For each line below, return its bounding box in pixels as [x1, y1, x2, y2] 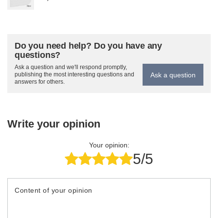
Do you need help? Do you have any [15, 41, 163, 51]
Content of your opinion [15, 186, 92, 194]
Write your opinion [7, 118, 100, 130]
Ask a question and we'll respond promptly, [15, 64, 127, 71]
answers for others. [15, 78, 65, 85]
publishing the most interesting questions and [15, 71, 134, 78]
